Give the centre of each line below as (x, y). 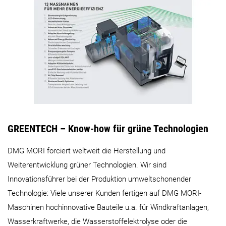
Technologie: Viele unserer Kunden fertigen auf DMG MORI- (104, 193)
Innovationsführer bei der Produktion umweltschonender (99, 179)
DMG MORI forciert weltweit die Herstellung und (87, 151)
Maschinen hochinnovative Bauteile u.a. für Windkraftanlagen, (108, 208)
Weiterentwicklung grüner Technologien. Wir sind (87, 165)
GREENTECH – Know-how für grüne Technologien (108, 128)
